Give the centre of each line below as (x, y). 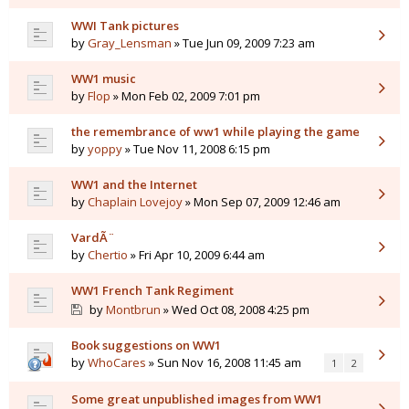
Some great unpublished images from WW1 (197, 399)
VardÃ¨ (93, 237)
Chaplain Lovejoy (135, 202)
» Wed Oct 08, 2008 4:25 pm (235, 309)
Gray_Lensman (130, 43)
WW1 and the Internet (134, 184)
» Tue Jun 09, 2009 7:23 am (243, 43)
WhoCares (117, 362)
